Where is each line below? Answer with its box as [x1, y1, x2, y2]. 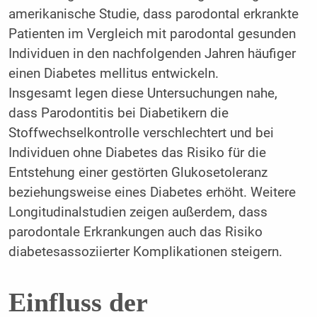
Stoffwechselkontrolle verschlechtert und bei [8, 125, 274, 141]
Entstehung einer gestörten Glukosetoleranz [8, 164, 267, 180]
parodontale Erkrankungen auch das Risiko [8, 224, 263, 240]
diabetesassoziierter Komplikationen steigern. [8, 243, 282, 260]
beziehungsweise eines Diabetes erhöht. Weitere [8, 184, 296, 200]
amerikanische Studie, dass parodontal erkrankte [8, 6, 299, 22]
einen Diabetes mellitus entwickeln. [8, 65, 219, 81]
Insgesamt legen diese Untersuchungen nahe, [8, 85, 277, 101]
